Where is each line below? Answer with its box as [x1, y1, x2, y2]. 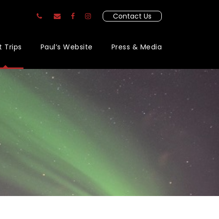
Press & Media [111, 42, 162, 52]
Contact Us [113, 11, 152, 21]
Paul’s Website [40, 42, 93, 52]
